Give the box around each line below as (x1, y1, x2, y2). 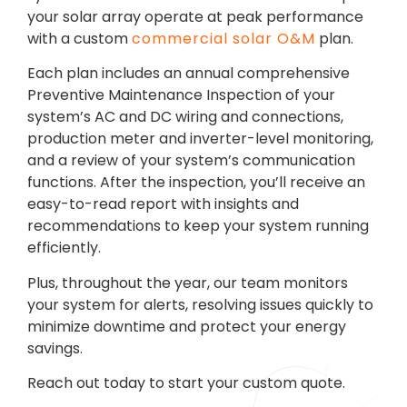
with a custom (27, 27, 132, 49)
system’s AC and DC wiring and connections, (27, 106, 343, 128)
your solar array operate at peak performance (27, 5, 363, 27)
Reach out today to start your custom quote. (27, 372, 345, 393)
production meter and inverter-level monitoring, (27, 128, 373, 150)
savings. (27, 337, 83, 359)
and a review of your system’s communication (27, 150, 355, 172)
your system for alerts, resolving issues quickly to (27, 293, 373, 315)
